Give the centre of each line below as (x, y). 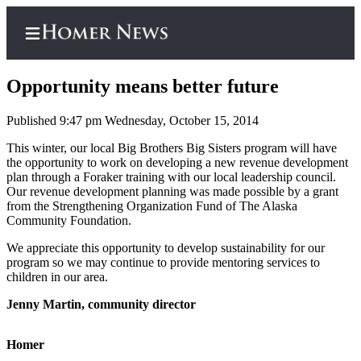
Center (74, 193)
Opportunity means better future (143, 87)
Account (105, 266)
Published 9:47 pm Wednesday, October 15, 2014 (133, 121)
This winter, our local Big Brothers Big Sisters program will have (172, 148)
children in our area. (59, 277)
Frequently (114, 296)
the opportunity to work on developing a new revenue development (177, 163)
